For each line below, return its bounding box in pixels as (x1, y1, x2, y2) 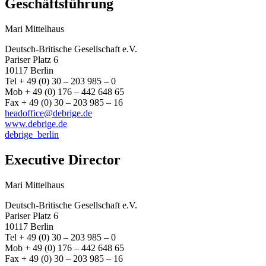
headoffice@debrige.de (5, 108, 92, 119)
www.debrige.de (5, 119, 67, 129)
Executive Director (5, 152, 121, 168)
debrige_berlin (5, 129, 59, 140)
